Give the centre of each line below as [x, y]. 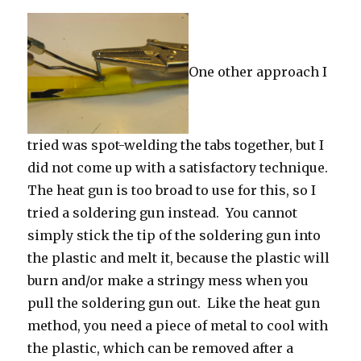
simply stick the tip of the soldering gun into [174, 236]
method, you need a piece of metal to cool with [178, 326]
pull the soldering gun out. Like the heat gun [174, 303]
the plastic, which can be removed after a [161, 349]
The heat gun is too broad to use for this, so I [172, 191]
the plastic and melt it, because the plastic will [179, 258]
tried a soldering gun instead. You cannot [163, 213]
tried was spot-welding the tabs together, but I [176, 145]
